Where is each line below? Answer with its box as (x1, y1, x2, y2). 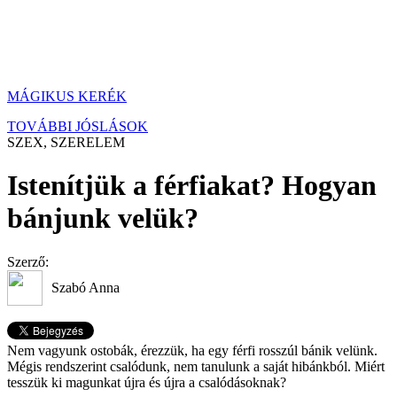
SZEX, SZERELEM (7, 135, 125, 150)
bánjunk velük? (7, 202, 198, 235)
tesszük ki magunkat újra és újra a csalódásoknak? (7, 374, 286, 390)
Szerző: (7, 253, 49, 269)
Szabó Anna (51, 279, 120, 295)
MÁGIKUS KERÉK (7, 89, 127, 104)
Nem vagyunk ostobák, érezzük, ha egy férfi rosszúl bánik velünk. (7, 342, 378, 358)
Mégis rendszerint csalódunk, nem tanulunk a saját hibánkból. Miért (7, 358, 385, 374)
